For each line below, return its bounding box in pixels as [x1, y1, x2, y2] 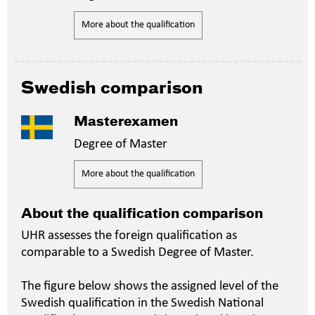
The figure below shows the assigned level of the [21, 280, 278, 293]
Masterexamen [73, 115, 178, 129]
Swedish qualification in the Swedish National [21, 297, 264, 310]
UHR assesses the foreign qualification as [21, 229, 237, 243]
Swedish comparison [21, 80, 203, 97]
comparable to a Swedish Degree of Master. [21, 246, 254, 259]
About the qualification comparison [21, 207, 263, 221]
